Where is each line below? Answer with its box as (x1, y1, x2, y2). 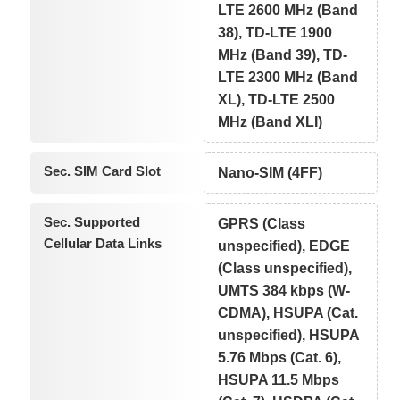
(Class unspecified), (218, 261, 353, 277)
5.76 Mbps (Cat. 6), (218, 350, 342, 366)
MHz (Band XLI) (218, 114, 323, 130)
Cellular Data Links (43, 236, 162, 252)
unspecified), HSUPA (218, 328, 361, 344)
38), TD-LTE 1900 (218, 25, 333, 41)
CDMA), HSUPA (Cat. (218, 305, 359, 321)
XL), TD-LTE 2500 (218, 92, 336, 108)
